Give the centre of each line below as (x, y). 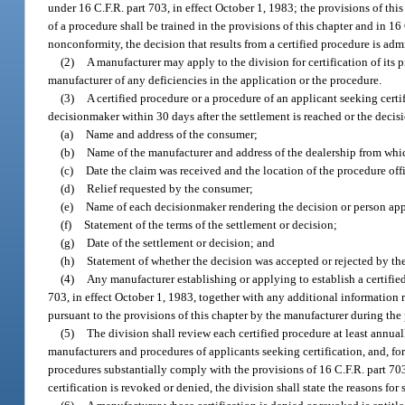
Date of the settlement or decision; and (181, 242)
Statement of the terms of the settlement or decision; (211, 224)
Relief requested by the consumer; (170, 188)
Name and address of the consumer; (172, 134)
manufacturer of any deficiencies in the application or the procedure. (215, 80)
